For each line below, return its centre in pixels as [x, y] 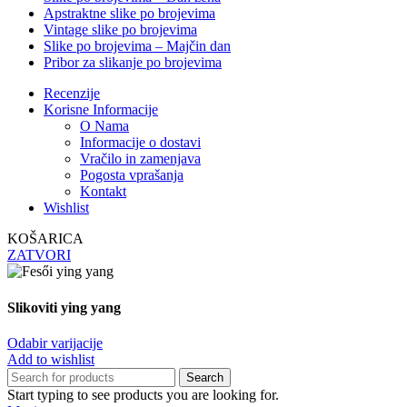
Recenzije [72, 94]
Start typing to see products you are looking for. [143, 394]
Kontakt [103, 192]
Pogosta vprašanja [132, 175]
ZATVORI [39, 255]
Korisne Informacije [101, 110]
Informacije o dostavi [140, 143]
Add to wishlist [51, 359]
